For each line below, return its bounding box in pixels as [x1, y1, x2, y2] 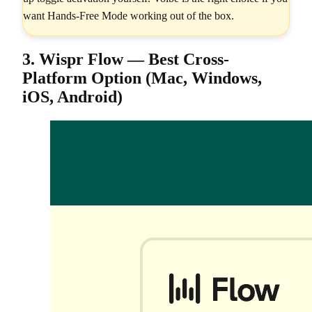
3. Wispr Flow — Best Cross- [22, 49, 229, 68]
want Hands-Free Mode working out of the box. [23, 9, 234, 22]
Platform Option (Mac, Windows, [22, 68, 262, 87]
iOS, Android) [22, 87, 123, 106]
